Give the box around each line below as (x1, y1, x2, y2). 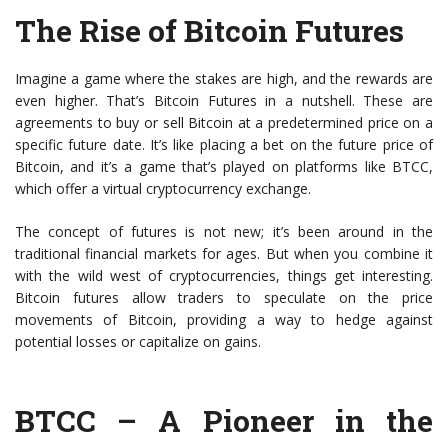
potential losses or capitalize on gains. (15, 331, 261, 351)
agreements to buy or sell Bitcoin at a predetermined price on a (15, 112, 433, 132)
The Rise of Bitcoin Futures (15, 10, 404, 50)
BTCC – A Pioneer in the (15, 400, 433, 440)
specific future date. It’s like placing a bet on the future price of (15, 134, 433, 154)
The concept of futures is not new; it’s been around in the (15, 221, 433, 241)
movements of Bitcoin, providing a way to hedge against (15, 309, 433, 329)
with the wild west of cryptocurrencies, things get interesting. (15, 265, 433, 285)
